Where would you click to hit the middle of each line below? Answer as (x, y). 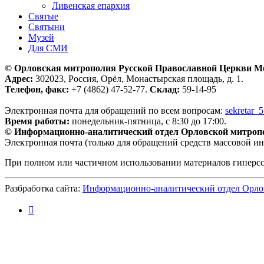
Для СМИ (48, 48)
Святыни (47, 27)
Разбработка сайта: (44, 188)
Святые (43, 16)
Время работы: (37, 121)
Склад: (165, 89)
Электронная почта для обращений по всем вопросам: (115, 110)
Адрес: (19, 78)
